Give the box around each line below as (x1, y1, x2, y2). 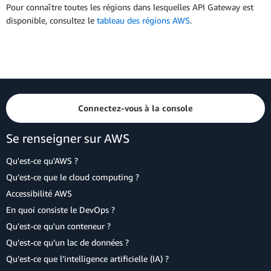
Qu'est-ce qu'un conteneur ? (6, 221, 111, 231)
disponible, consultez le (6, 15, 97, 26)
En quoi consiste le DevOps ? (6, 204, 115, 215)
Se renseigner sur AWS (6, 131, 129, 145)
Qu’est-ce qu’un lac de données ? (6, 237, 129, 247)
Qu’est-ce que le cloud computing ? (6, 172, 139, 182)
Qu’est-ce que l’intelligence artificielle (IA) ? (6, 253, 169, 264)
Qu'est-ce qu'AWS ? (6, 155, 78, 166)
